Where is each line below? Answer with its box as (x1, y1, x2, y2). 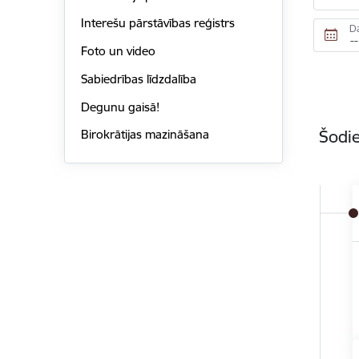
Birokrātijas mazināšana (80, 127, 209, 143)
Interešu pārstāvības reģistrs (80, 15, 235, 31)
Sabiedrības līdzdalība (80, 71, 196, 87)
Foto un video (80, 43, 155, 59)
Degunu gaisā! (80, 99, 159, 115)
